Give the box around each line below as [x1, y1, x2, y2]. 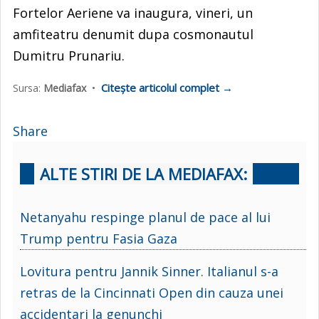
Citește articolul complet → [101, 80, 233, 95]
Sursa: [13, 80, 43, 95]
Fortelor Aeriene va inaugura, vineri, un [13, 4, 253, 21]
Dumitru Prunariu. [13, 46, 125, 64]
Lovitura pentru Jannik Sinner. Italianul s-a [20, 262, 278, 280]
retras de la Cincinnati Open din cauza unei [20, 283, 283, 301]
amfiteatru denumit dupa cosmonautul [13, 25, 253, 43]
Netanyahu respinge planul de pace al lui [20, 208, 271, 226]
